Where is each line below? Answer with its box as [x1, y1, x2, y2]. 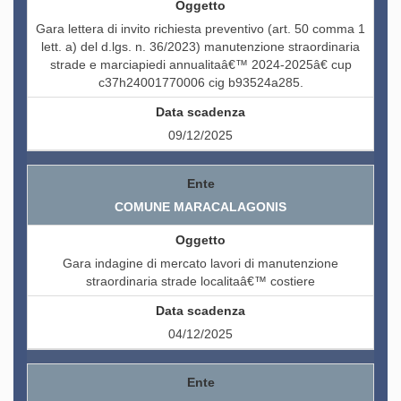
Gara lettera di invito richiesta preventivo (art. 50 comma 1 [36, 21, 365, 37]
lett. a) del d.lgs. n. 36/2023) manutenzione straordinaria [41, 39, 360, 55]
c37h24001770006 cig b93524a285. [98, 75, 303, 90]
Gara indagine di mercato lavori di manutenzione [63, 256, 338, 271]
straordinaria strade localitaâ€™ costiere [86, 274, 315, 289]
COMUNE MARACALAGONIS [115, 200, 286, 215]
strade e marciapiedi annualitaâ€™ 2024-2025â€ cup [49, 57, 352, 73]
